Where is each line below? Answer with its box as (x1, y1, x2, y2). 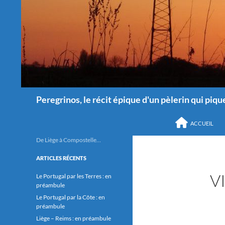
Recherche (23, 88, 59, 97)
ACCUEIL (190, 120, 213, 127)
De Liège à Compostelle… (36, 136, 101, 144)
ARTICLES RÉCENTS (36, 155, 86, 161)
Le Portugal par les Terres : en (36, 172, 111, 180)
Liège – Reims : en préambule (36, 214, 111, 222)
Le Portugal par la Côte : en (36, 193, 105, 201)
